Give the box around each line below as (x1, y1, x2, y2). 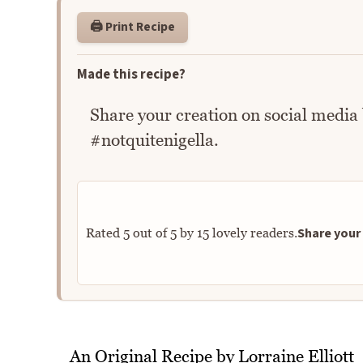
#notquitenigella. (89, 130, 219, 151)
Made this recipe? (76, 64, 186, 84)
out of (129, 225, 170, 241)
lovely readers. (208, 225, 297, 241)
